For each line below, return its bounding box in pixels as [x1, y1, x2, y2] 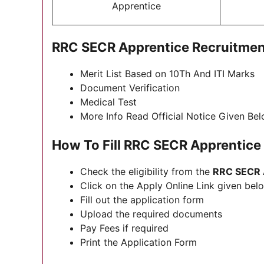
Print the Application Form [80, 236, 197, 248]
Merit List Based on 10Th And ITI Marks [80, 68, 255, 80]
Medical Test [80, 96, 137, 108]
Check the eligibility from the [80, 166, 213, 177]
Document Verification [80, 82, 180, 94]
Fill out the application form [80, 194, 204, 206]
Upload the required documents [80, 208, 222, 220]
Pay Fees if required [80, 222, 169, 234]
